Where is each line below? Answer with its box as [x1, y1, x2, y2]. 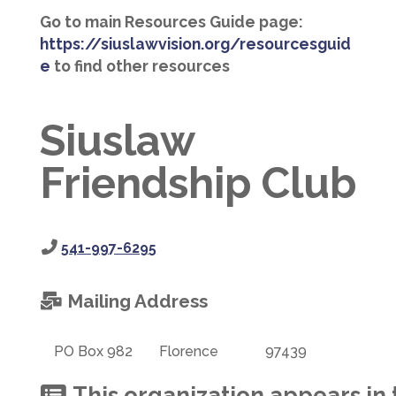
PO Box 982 [53, 342, 133, 360]
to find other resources [49, 57, 230, 76]
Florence [159, 342, 219, 360]
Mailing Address [62, 290, 208, 313]
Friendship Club [39, 158, 356, 209]
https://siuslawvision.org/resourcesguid [39, 34, 351, 54]
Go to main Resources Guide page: [39, 12, 303, 32]
